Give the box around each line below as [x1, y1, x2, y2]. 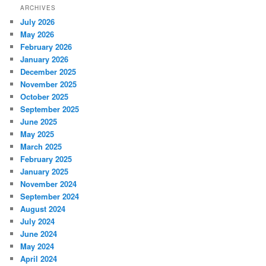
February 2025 [20, 153, 72, 165]
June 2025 [20, 116, 58, 128]
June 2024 [20, 228, 58, 240]
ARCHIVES [20, 4, 56, 12]
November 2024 [20, 178, 77, 190]
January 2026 [20, 53, 69, 65]
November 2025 [20, 78, 77, 90]
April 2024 [20, 253, 58, 265]
